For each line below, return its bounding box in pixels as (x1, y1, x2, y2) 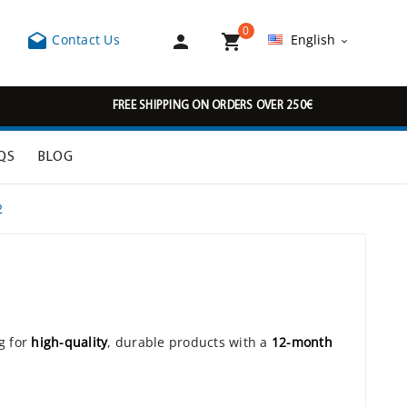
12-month (271, 333, 333, 352)
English (290, 31, 335, 49)
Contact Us (48, 31, 120, 49)
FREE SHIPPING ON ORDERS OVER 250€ (112, 100, 313, 112)
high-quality (31, 333, 108, 352)
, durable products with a (107, 333, 272, 352)
